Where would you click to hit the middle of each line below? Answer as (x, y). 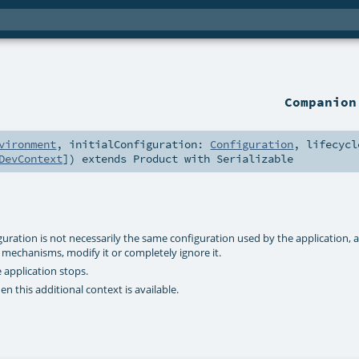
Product (155, 159)
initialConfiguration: (140, 145)
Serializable (255, 159)
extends (104, 159)
